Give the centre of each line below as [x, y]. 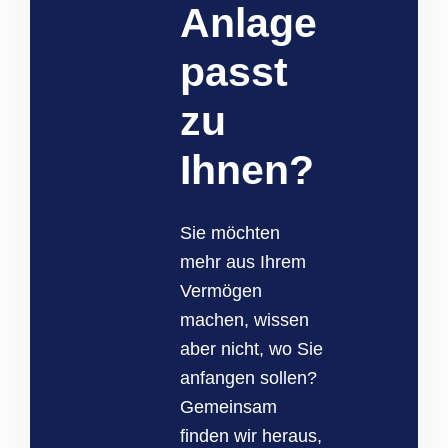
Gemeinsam [228, 407]
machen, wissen [244, 320]
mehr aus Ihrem [243, 262]
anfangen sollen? [248, 378]
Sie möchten [230, 233]
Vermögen [221, 291]
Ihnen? [247, 170]
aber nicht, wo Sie [251, 349]
